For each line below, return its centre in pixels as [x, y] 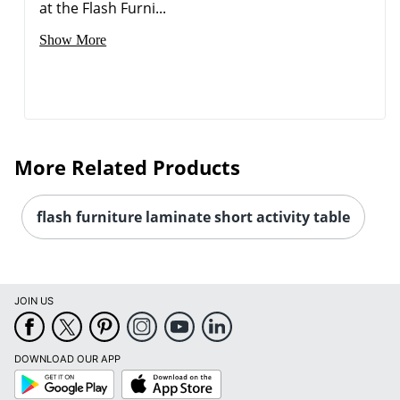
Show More [73, 40]
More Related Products [127, 167]
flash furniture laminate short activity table [193, 217]
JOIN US [34, 301]
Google [31, 375]
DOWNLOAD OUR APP [67, 359]
